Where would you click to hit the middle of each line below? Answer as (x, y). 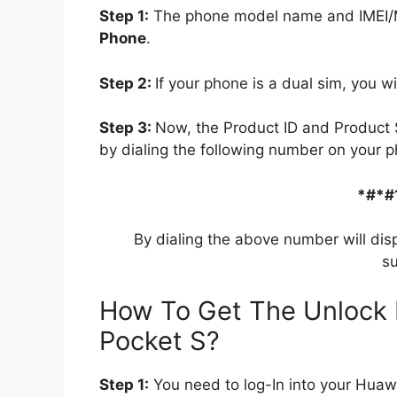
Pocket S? (160, 340)
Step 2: (127, 83)
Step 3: (127, 128)
